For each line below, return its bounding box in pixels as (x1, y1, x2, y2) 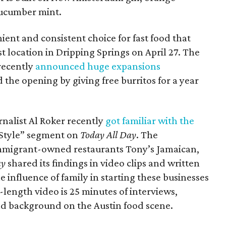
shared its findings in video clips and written (6, 156, 200, 169)
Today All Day (80, 128, 136, 141)
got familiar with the (105, 114, 194, 127)
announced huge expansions (35, 60, 160, 72)
